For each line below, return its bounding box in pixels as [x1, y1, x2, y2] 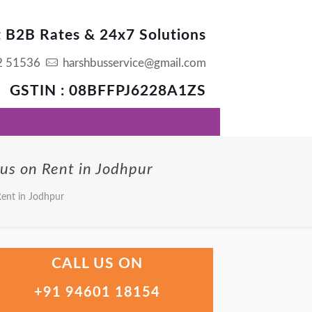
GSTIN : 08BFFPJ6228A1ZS [10, 84, 206, 98]
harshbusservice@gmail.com [60, 57, 206, 69]
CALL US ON [52, 256, 143, 271]
